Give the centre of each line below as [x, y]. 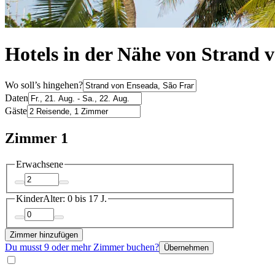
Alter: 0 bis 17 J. [75, 199]
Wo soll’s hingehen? [44, 85]
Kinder [29, 199]
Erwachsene [40, 164]
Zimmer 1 [37, 138]
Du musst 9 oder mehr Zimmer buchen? [82, 247]
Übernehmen [186, 247]
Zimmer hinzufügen [44, 234]
